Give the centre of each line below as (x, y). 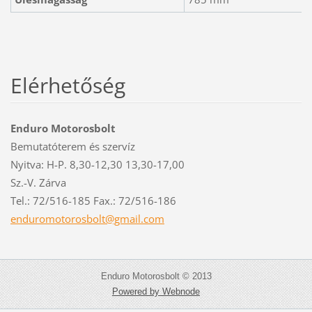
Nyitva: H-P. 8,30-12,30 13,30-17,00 (97, 164)
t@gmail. (122, 218)
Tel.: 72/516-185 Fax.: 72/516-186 (93, 200)
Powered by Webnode (156, 291)
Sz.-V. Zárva (38, 182)
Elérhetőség (68, 85)
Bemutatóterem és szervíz (72, 146)
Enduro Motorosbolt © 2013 (156, 276)
